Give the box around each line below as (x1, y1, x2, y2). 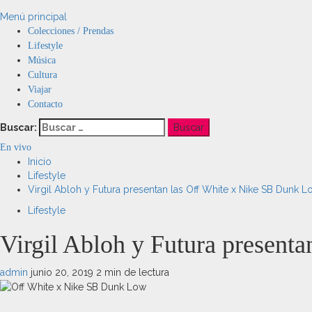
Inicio (28, 156, 52, 167)
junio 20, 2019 (31, 267, 96, 278)
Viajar (28, 84, 52, 95)
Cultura (28, 70, 57, 80)
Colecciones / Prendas (28, 26, 114, 36)
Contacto (28, 99, 63, 109)
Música (28, 55, 56, 65)
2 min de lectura (96, 267, 169, 278)
